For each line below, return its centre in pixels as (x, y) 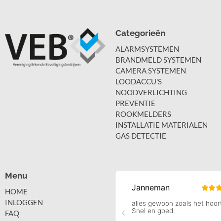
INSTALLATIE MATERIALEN (162, 125)
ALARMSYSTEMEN (147, 49)
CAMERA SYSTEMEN (151, 70)
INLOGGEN (24, 202)
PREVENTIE (135, 103)
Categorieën (140, 33)
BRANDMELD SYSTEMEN (158, 59)
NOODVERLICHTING (151, 92)
